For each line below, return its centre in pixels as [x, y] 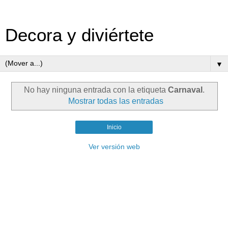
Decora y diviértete [79, 35]
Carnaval [185, 90]
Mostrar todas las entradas [116, 101]
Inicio [114, 127]
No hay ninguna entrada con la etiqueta [96, 90]
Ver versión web [114, 146]
